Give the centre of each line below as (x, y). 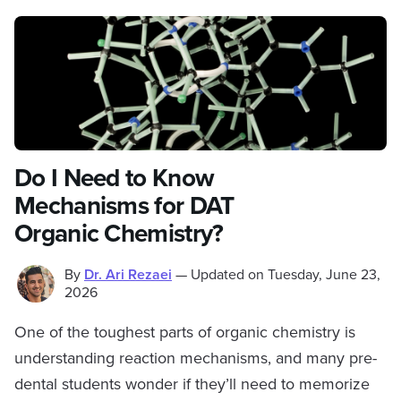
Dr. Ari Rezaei (128, 275)
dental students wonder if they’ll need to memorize (192, 384)
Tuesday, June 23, (324, 275)
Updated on (227, 275)
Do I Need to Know (115, 178)
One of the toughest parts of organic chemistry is (185, 332)
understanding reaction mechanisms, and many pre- (196, 358)
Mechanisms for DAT (124, 206)
